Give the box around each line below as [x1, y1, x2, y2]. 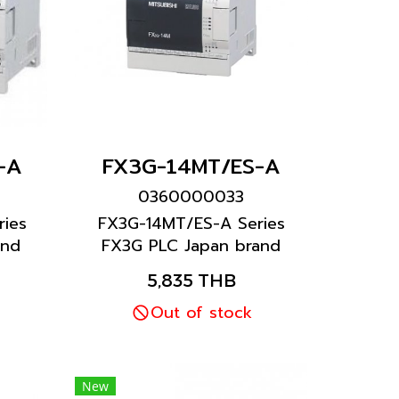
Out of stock [151, 300, 252, 325]
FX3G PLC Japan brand [102, 233, 281, 258]
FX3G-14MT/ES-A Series [97, 211, 285, 236]
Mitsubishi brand [126, 256, 256, 281]
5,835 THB [146, 269, 236, 290]
